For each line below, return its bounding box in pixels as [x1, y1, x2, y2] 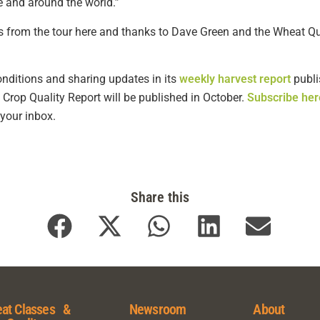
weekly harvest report [179, 72, 291, 86]
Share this [131, 188, 189, 206]
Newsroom [129, 300, 186, 318]
